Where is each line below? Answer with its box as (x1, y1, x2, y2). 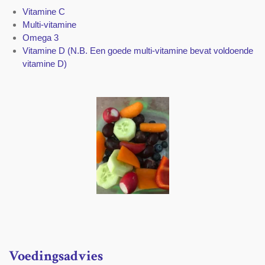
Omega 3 (22, 32, 59, 43)
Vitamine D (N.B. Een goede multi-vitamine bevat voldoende (22, 45, 253, 56)
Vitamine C (22, 6, 65, 17)
